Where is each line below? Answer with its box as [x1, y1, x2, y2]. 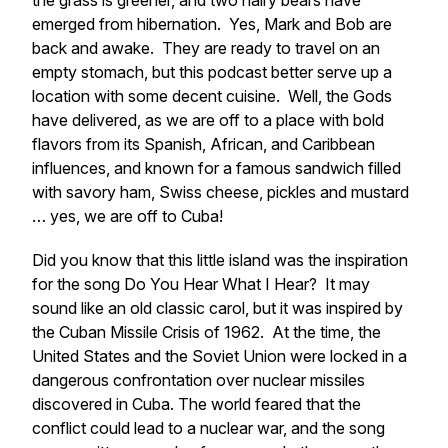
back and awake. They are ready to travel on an [32, 38, 380, 58]
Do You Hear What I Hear [124, 274, 309, 294]
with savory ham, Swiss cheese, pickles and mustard [32, 182, 409, 202]
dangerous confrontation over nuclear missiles [32, 370, 365, 390]
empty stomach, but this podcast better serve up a [32, 62, 392, 82]
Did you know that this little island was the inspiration [32, 250, 408, 270]
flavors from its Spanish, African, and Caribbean [32, 134, 375, 154]
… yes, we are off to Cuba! [32, 206, 231, 226]
